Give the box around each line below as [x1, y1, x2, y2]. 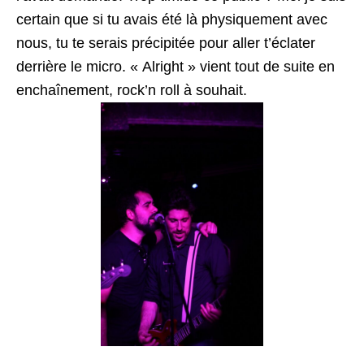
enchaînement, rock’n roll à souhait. [16, 82, 247, 98]
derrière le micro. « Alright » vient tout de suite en [16, 58, 335, 75]
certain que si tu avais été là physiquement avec [16, 11, 327, 28]
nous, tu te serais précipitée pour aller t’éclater [16, 35, 315, 51]
